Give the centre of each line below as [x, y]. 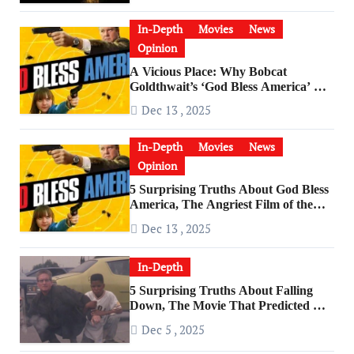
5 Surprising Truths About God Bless [230, 190]
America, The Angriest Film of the [222, 205]
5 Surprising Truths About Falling [222, 291]
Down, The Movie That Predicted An [230, 306]
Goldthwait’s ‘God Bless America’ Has [232, 86]
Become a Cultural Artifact [203, 101]
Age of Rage [163, 321]
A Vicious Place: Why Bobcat [209, 71]
